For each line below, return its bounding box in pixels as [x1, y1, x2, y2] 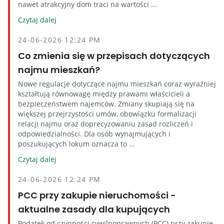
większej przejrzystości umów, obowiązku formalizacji [18, 109, 196, 118]
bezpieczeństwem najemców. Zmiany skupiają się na [18, 99, 194, 108]
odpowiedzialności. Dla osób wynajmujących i [18, 129, 170, 138]
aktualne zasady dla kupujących [18, 203, 170, 215]
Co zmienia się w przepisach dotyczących [18, 49, 210, 62]
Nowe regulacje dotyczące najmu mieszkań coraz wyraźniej [18, 79, 216, 88]
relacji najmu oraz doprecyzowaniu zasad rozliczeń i [18, 119, 193, 128]
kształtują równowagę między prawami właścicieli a [18, 89, 190, 98]
